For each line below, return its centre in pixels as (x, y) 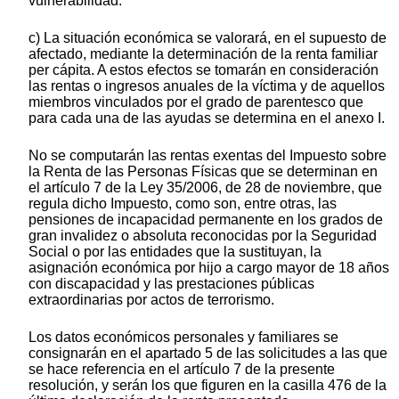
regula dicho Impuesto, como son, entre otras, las (183, 203)
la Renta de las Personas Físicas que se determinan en (203, 171)
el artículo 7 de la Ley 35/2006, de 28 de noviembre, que (205, 187)
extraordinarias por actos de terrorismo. (151, 299)
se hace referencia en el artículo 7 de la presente (182, 369)
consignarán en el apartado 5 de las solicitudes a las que (208, 353)
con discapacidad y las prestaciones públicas (171, 283)
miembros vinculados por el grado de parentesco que (196, 102)
